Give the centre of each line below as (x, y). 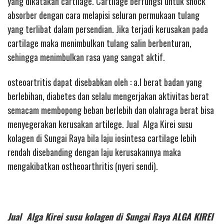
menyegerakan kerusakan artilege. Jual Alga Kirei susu (100, 124)
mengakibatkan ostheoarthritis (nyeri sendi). (83, 166)
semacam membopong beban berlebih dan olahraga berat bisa (111, 110)
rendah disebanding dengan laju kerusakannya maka (94, 152)
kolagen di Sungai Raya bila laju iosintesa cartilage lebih (102, 138)
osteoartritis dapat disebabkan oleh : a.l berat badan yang (105, 82)
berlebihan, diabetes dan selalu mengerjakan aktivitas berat (108, 96)
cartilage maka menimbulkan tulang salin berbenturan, (99, 43)
